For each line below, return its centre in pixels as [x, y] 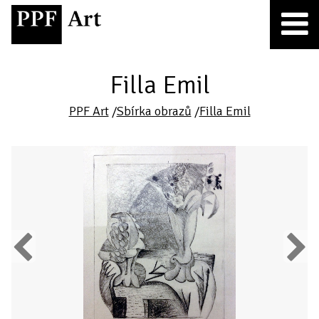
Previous [31, 247]
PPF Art [89, 111]
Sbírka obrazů [154, 111]
